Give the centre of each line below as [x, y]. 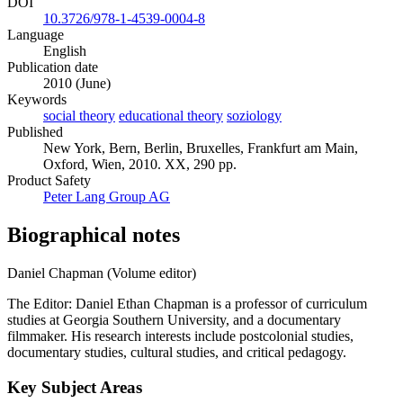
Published [35, 132]
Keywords [37, 100]
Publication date [53, 67]
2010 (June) [77, 84]
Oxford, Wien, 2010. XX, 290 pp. [140, 165]
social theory [79, 116]
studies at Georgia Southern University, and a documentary [174, 319]
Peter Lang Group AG [107, 197]
